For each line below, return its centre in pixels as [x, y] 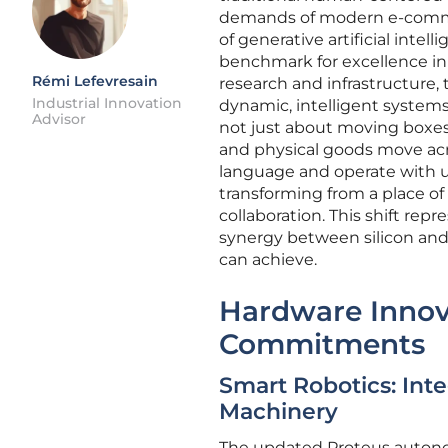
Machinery [278, 411]
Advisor [59, 119]
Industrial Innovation [107, 103]
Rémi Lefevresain [95, 81]
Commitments [322, 344]
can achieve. [268, 259]
